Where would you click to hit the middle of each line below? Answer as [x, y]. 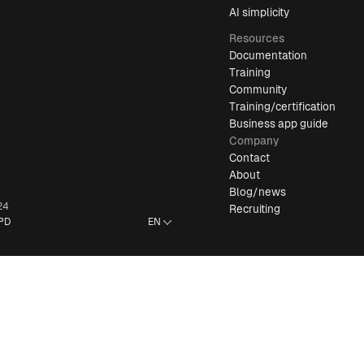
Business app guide [279, 124]
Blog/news [258, 192]
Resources [257, 39]
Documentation [269, 56]
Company [254, 141]
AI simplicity [260, 13]
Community [258, 90]
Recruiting [255, 209]
